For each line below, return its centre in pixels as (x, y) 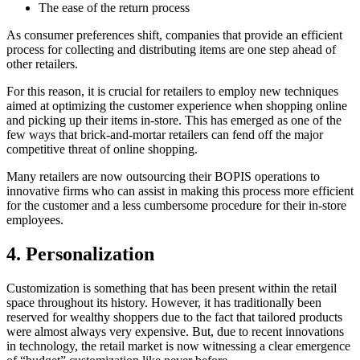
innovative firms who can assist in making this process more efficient (180, 191)
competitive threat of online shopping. (102, 149)
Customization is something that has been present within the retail (172, 288)
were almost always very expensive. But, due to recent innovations (175, 332)
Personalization (90, 254)
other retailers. (42, 64)
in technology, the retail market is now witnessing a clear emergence (178, 346)
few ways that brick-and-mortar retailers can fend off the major (165, 135)
